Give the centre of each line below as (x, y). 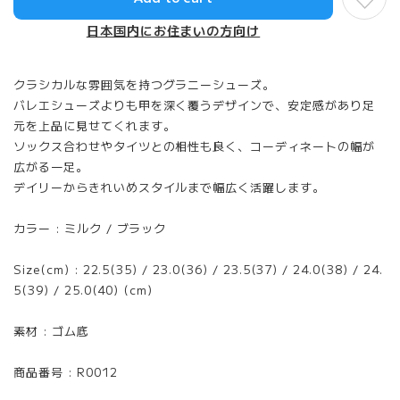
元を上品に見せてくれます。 (95, 125)
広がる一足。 (51, 167)
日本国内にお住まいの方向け (173, 30)
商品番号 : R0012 (66, 372)
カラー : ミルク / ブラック (90, 228)
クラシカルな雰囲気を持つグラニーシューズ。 (145, 84)
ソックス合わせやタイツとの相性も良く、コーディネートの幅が (194, 146)
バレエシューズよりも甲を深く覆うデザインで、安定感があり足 (194, 105)
